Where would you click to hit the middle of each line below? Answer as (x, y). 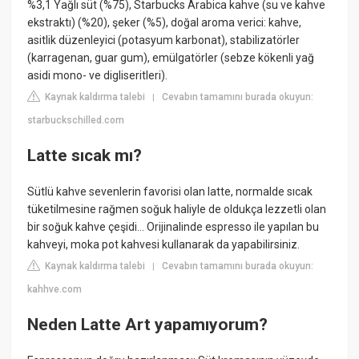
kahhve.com (55, 290)
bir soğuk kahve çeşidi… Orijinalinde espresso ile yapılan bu (173, 227)
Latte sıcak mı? (85, 155)
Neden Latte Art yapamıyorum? (148, 324)
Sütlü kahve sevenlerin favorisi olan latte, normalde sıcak (170, 192)
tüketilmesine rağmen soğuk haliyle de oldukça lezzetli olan (177, 210)
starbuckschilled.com (76, 121)
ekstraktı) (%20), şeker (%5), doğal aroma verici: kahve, (165, 23)
